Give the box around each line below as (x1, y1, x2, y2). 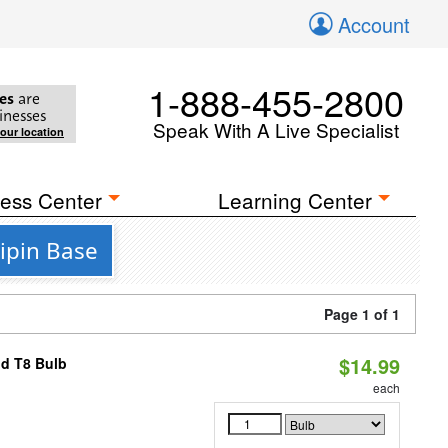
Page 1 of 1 (324, 304, 400, 324)
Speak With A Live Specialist (153, 116, 399, 143)
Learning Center (218, 185, 373, 215)
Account (338, 10, 410, 39)
